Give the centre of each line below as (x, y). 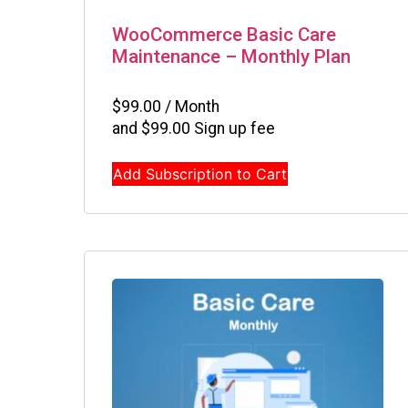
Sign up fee (233, 128)
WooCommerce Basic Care (224, 35)
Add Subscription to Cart (200, 173)
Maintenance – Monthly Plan (231, 57)
